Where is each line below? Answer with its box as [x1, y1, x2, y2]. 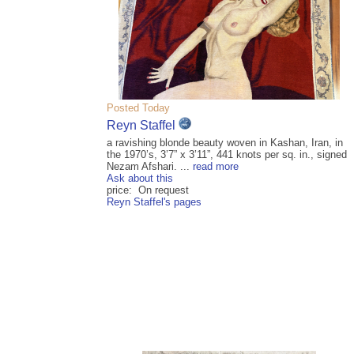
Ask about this [107, 172, 173, 185]
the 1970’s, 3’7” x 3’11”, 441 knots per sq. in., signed [107, 149, 347, 161]
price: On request [107, 184, 189, 197]
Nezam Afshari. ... [107, 160, 193, 173]
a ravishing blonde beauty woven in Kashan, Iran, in [107, 137, 343, 149]
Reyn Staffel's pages [107, 196, 201, 209]
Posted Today [107, 101, 170, 114]
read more [193, 160, 239, 173]
